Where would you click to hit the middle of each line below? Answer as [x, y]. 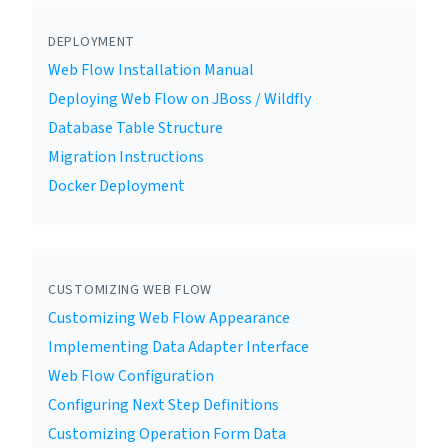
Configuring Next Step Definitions [163, 405]
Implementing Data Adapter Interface [178, 347]
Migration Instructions [126, 157]
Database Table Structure [135, 128]
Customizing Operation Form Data [167, 434]
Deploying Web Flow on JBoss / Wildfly [179, 99]
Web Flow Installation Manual [151, 70]
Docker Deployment [116, 186]
